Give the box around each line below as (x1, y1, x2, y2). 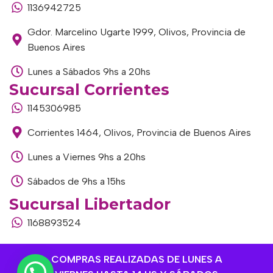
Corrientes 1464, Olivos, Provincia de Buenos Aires (27, 126, 251, 138)
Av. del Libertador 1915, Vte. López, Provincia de (27, 241, 236, 253)
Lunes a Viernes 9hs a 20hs (27, 151, 146, 163)
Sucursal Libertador (9, 194, 171, 213)
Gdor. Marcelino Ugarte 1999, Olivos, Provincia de (27, 26, 246, 38)
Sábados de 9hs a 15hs (27, 175, 126, 187)
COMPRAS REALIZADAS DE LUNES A (51, 253, 222, 265)
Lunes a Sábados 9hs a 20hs (27, 65, 151, 77)
